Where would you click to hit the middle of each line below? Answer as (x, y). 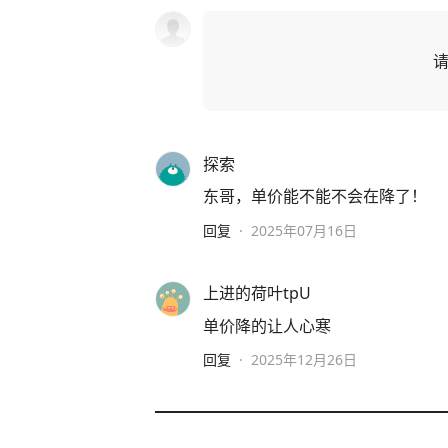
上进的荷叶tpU (257, 293)
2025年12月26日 (304, 360)
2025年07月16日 (304, 230)
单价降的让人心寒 (267, 325)
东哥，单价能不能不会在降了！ (315, 196)
